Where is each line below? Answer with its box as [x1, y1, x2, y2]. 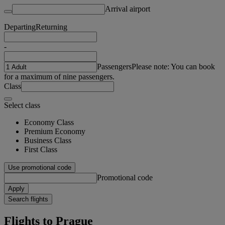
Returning [36, 22, 67, 31]
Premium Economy [24, 127, 85, 136]
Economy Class [24, 118, 74, 127]
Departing [4, 22, 36, 31]
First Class [24, 145, 57, 154]
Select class [4, 100, 40, 109]
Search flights [8, 195, 48, 203]
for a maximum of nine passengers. [4, 72, 115, 81]
